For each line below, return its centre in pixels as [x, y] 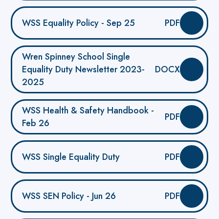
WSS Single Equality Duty [71, 157]
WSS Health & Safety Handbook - [88, 110]
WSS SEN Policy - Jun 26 [69, 196]
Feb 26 [36, 123]
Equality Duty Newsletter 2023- [84, 69]
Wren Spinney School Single [76, 56]
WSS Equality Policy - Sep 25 [79, 23]
